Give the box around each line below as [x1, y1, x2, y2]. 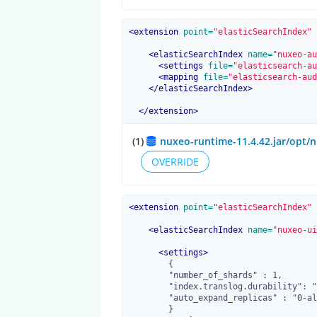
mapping [163, 71, 198, 82]
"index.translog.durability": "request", [128, 281, 168, 292]
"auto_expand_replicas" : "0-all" [128, 292, 168, 303]
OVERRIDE [151, 154, 200, 168]
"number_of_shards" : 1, [128, 270, 168, 280]
